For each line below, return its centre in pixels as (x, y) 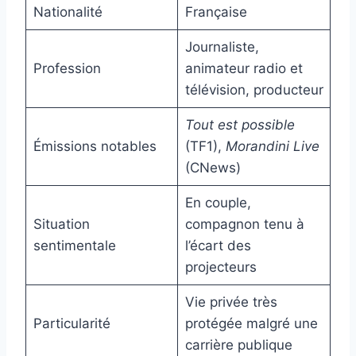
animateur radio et (244, 69)
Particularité (72, 324)
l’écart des (218, 246)
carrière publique (238, 345)
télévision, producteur (254, 90)
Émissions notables (95, 147)
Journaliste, (222, 47)
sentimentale (74, 246)
